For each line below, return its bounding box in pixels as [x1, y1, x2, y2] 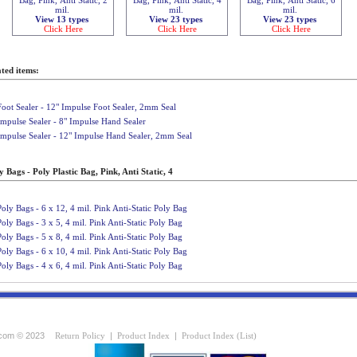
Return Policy [55, 331, 105, 341]
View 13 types [35, 14, 89, 24]
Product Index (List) [182, 331, 257, 341]
